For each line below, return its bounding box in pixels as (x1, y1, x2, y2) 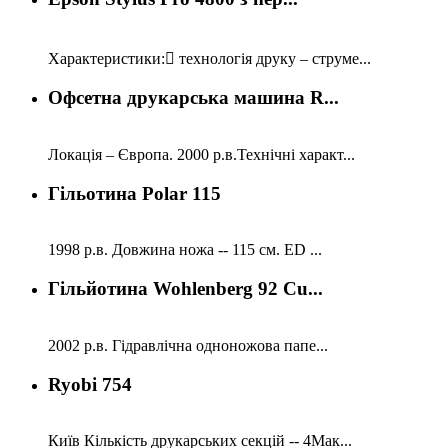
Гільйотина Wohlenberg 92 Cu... (48, 278, 323, 300)
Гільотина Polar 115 (48, 182, 221, 204)
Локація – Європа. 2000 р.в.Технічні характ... (48, 145, 355, 163)
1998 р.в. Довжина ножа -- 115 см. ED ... (48, 241, 322, 259)
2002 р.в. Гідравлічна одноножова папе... (48, 336, 328, 354)
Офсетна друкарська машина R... (48, 87, 339, 109)
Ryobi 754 (48, 373, 132, 395)
